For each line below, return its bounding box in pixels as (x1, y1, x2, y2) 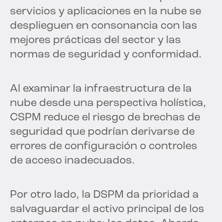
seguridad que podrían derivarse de (10, 126, 195, 138)
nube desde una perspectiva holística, (10, 97, 206, 109)
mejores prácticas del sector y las (10, 34, 181, 46)
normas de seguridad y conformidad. (10, 49, 202, 60)
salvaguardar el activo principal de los (10, 203, 204, 215)
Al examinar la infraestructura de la (10, 83, 192, 95)
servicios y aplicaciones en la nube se (10, 5, 201, 17)
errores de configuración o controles (10, 140, 197, 152)
